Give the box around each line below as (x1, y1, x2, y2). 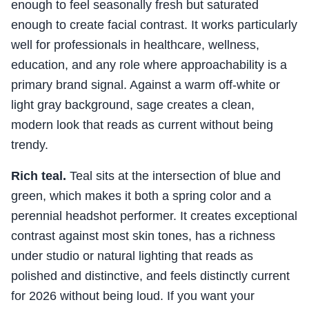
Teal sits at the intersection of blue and (66, 169, 281, 183)
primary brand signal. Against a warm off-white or (11, 78, 280, 92)
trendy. (11, 138, 48, 152)
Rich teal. (11, 169, 66, 183)
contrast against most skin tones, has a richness (11, 229, 275, 243)
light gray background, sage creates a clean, (11, 98, 255, 112)
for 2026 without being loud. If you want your (11, 289, 255, 303)
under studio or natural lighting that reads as (11, 249, 253, 263)
